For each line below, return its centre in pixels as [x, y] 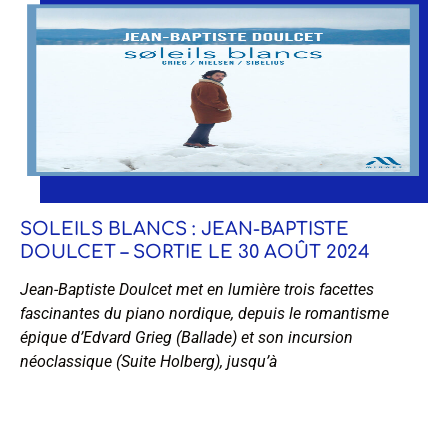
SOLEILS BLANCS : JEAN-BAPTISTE [184, 229]
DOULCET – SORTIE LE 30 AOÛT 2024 [195, 252]
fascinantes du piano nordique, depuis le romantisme [204, 314]
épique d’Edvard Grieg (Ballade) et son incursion [186, 338]
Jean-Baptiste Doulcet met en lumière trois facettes [197, 290]
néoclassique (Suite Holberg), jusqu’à [148, 362]
